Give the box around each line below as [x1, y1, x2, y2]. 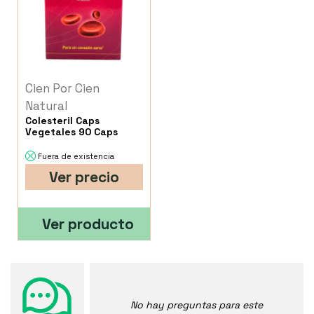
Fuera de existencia [38, 151, 114, 162]
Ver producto [42, 214, 134, 234]
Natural [25, 98, 68, 114]
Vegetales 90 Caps [25, 125, 118, 139]
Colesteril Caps [25, 114, 100, 128]
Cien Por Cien [25, 81, 100, 97]
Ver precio [48, 168, 119, 187]
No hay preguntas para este [130, 299, 263, 312]
